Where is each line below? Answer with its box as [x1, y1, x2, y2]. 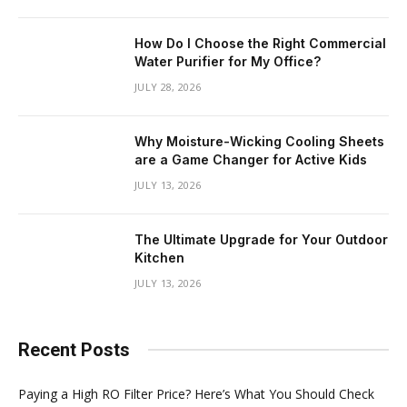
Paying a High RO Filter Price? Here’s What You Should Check [18, 384, 374, 402]
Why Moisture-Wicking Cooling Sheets [134, 133, 384, 149]
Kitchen [134, 249, 184, 265]
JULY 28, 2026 [134, 79, 202, 94]
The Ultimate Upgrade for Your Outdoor [134, 231, 388, 247]
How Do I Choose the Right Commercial [134, 35, 386, 51]
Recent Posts [18, 338, 130, 361]
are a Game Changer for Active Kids [134, 151, 367, 167]
